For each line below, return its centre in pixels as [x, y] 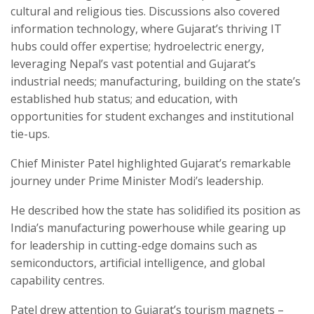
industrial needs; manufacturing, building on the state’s [156, 82]
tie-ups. [30, 134]
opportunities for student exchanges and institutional [152, 117]
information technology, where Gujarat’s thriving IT [146, 29]
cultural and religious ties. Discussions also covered [145, 12]
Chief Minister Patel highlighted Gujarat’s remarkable [151, 164]
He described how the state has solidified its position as [156, 211]
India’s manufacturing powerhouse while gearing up [148, 228]
